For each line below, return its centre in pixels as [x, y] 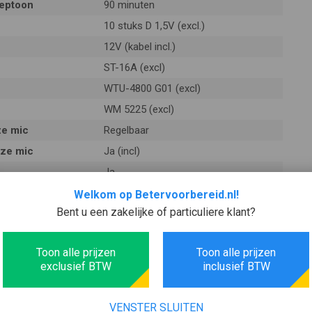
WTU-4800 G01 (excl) [152, 89]
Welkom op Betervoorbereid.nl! [156, 195]
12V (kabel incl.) [139, 47]
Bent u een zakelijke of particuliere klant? [156, 212]
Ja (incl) [122, 151]
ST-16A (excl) [134, 68]
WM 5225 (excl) [139, 110]
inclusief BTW [236, 266]
